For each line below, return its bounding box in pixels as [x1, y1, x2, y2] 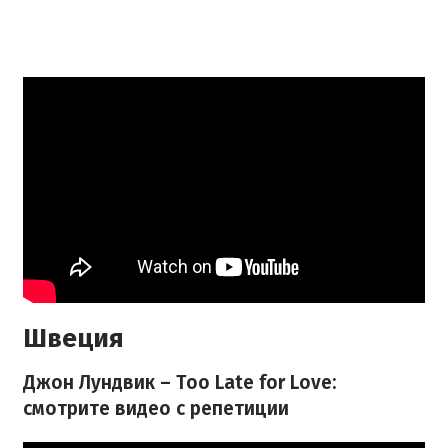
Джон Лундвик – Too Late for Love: [23, 371, 336, 395]
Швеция [23, 323, 124, 355]
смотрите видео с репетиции [23, 397, 289, 421]
